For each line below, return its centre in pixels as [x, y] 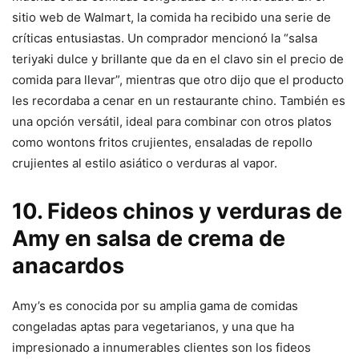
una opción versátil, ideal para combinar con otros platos [172, 122]
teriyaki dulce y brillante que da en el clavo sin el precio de [178, 59]
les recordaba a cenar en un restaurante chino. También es [179, 101]
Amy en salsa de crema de [149, 239]
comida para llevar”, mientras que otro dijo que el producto [178, 80]
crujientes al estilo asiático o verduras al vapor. [145, 163]
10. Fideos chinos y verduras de [177, 212]
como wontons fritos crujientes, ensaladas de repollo [162, 143]
